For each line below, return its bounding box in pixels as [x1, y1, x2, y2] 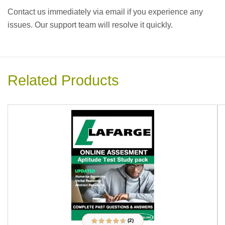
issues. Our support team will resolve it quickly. [8, 21, 173, 30]
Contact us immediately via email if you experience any [8, 8, 203, 17]
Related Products [8, 72, 119, 89]
